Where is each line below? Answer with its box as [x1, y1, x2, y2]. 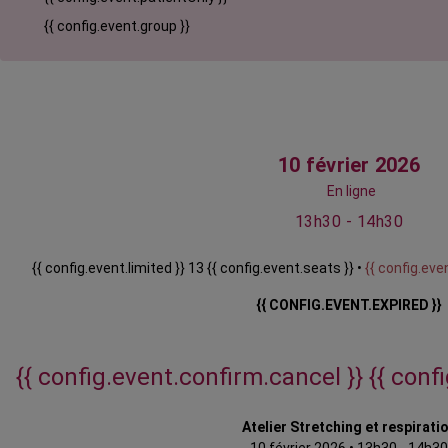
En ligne [326, 183, 376, 200]
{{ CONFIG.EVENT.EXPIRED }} [256, 297, 442, 314]
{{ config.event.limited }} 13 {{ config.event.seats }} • [32, 260, 365, 277]
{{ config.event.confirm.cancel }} [16, 363, 369, 392]
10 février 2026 [278, 153, 420, 178]
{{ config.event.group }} [44, 18, 190, 35]
